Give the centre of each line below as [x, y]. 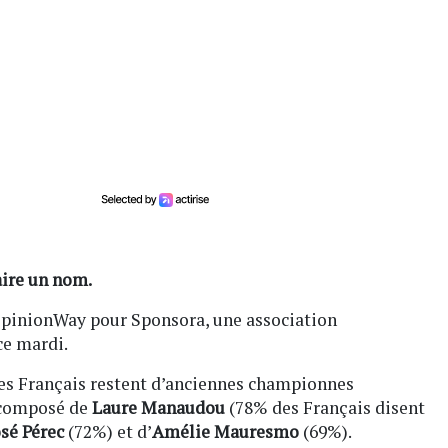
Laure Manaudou [158, 407]
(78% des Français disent [325, 407]
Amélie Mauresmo [225, 431]
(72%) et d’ [108, 431]
